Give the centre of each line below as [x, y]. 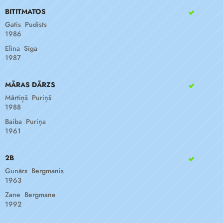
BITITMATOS [25, 11]
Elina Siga [21, 48]
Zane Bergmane [30, 195]
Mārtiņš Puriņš [28, 98]
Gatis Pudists [26, 24]
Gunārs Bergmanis [34, 171]
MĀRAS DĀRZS [30, 85]
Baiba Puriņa [25, 121]
